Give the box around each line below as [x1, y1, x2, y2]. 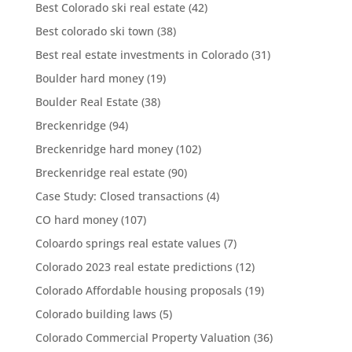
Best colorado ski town [35, 24, 154, 38]
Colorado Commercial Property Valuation [35, 330, 251, 345]
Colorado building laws [35, 306, 156, 321]
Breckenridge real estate [35, 165, 165, 180]
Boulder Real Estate [35, 94, 138, 109]
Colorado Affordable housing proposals [35, 283, 242, 298]
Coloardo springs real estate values [35, 236, 221, 251]
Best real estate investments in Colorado [35, 47, 248, 62]
